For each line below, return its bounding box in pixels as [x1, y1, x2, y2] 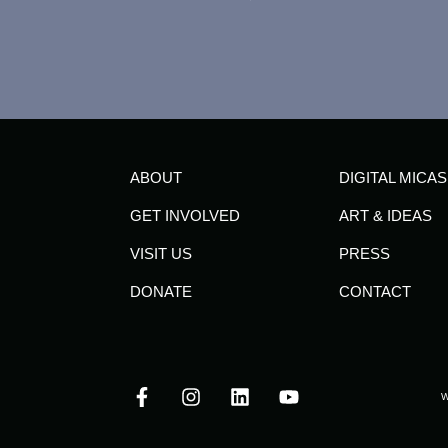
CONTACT [339, 283, 412, 301]
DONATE [130, 283, 192, 301]
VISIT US [130, 245, 192, 263]
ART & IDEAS [339, 207, 433, 225]
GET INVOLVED [130, 207, 240, 225]
